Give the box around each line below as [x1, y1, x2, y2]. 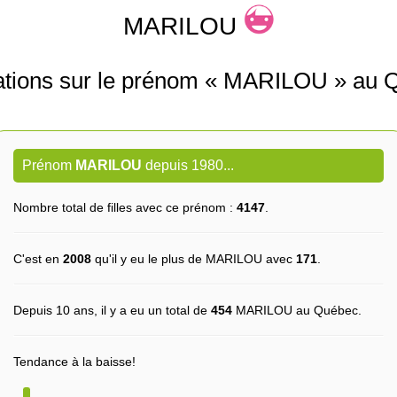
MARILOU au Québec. [232, 303, 362, 317]
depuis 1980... [142, 158, 234, 173]
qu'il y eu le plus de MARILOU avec [91, 252, 296, 266]
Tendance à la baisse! [13, 354, 136, 369]
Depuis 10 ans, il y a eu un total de [13, 303, 211, 317]
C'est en [13, 252, 63, 266]
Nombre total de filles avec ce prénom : [13, 200, 237, 214]
